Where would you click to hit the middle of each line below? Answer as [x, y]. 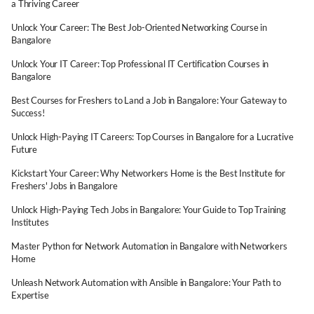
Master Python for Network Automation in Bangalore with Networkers [149, 246]
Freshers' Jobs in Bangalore [64, 186]
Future [25, 149]
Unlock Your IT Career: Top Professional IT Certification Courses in [140, 64]
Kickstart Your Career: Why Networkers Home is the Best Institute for [149, 173]
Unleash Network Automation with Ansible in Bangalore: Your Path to [146, 282]
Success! [28, 113]
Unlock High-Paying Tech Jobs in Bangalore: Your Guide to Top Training [149, 210]
